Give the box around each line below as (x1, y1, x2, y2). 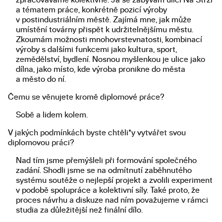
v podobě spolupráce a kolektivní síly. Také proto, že (16, 186, 200, 194)
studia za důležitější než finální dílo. (16, 206, 143, 214)
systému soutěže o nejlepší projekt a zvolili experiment (16, 176, 213, 184)
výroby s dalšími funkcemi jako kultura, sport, (16, 45, 177, 54)
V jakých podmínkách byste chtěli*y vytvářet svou (8, 128, 186, 137)
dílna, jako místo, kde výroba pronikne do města (16, 65, 185, 73)
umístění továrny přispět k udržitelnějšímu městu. (16, 25, 193, 34)
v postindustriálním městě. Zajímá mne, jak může (16, 15, 191, 24)
